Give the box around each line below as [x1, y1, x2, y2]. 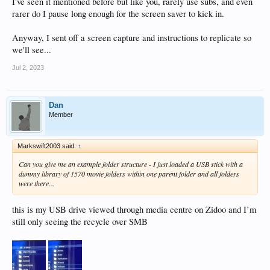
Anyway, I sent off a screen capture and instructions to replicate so [12, 31, 251, 43]
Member [49, 110, 73, 118]
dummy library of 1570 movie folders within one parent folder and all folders [19, 168, 239, 178]
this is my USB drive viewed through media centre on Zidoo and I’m [12, 204, 256, 216]
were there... [19, 178, 54, 188]
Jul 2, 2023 [12, 63, 44, 71]
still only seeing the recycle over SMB [12, 216, 148, 228]
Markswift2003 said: [17, 142, 78, 149]
